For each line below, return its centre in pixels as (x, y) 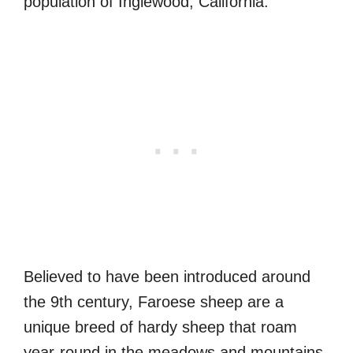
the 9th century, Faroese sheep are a (154, 301)
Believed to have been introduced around (167, 276)
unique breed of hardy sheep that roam (160, 327)
